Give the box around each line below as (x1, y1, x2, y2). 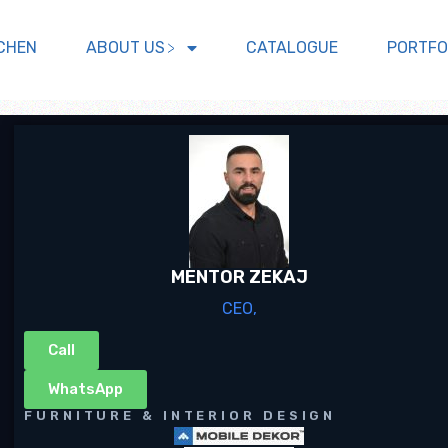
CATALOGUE (246, 38, 338, 57)
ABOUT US (86, 38, 165, 57)
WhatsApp (48, 380, 123, 398)
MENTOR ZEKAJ (170, 266, 308, 288)
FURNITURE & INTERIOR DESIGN (24, 408, 337, 423)
